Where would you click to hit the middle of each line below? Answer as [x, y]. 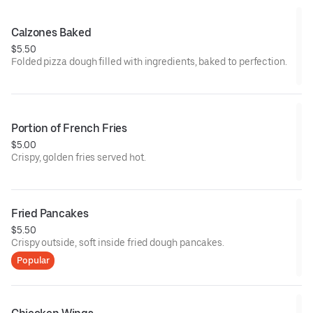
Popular [33, 260]
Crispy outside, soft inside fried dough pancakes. [118, 242]
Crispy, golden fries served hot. [79, 157]
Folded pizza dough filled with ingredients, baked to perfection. [149, 61]
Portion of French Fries [69, 128]
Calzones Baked [51, 32]
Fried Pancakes [50, 213]
